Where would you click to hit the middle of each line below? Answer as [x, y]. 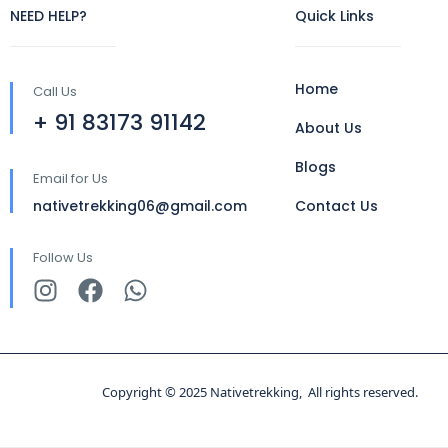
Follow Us [63, 257]
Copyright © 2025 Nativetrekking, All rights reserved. [260, 392]
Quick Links [334, 16]
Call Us [55, 91]
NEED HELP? [48, 16]
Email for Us [70, 178]
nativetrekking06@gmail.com [140, 206]
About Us [328, 128]
